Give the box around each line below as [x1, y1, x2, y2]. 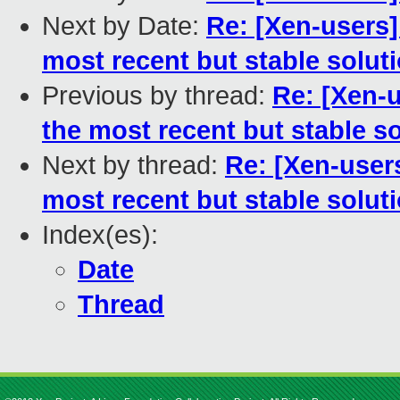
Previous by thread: [42, 81, 272, 111]
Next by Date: [42, 12, 206, 41]
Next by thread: [42, 151, 225, 180]
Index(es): [42, 221, 158, 250]
